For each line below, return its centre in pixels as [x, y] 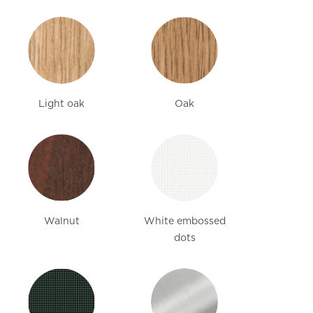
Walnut [61, 221]
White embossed [184, 221]
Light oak [61, 104]
